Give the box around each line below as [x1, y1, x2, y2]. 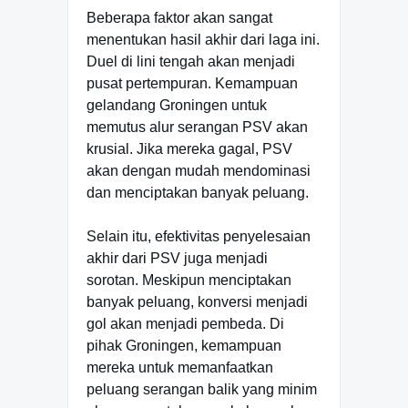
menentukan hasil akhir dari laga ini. [87, 31, 320, 47]
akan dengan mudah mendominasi [87, 162, 311, 178]
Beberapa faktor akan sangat [87, 9, 272, 25]
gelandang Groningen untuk [87, 97, 267, 113]
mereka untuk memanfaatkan [87, 359, 273, 375]
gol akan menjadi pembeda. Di [87, 315, 284, 331]
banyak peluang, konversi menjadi [87, 293, 308, 310]
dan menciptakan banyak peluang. [87, 184, 309, 200]
